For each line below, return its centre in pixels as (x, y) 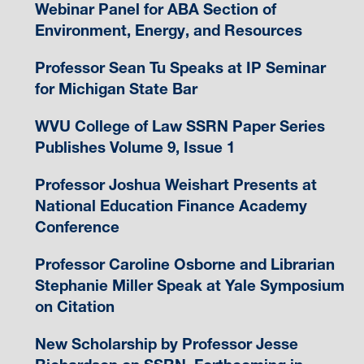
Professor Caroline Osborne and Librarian (184, 264)
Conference (77, 227)
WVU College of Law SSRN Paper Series (180, 126)
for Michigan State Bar (116, 89)
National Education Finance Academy (171, 206)
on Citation (74, 306)
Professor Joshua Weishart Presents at (175, 184)
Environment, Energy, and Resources (168, 30)
